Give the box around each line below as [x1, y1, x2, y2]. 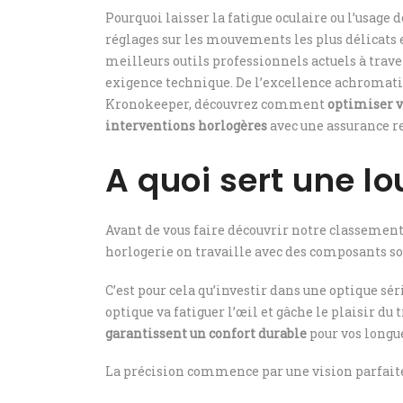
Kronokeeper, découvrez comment [105, 95, 327, 112]
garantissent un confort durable [105, 324, 307, 342]
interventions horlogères [105, 117, 267, 134]
